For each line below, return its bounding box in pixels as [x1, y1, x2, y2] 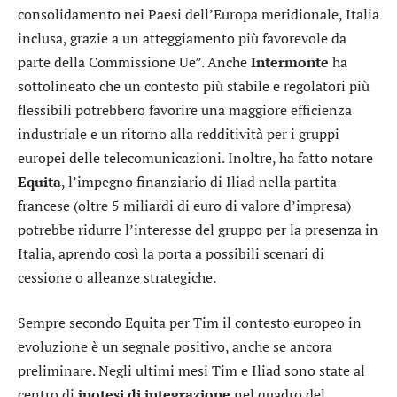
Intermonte [251, 51, 329, 72]
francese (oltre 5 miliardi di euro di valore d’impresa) [18, 195, 351, 215]
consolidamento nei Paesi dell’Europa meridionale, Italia [18, 4, 379, 24]
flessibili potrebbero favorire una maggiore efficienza [18, 99, 352, 120]
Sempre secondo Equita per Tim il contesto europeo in [18, 313, 362, 333]
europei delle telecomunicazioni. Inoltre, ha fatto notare [18, 147, 373, 167]
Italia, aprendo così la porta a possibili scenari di [18, 243, 324, 263]
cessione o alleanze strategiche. [18, 267, 216, 287]
